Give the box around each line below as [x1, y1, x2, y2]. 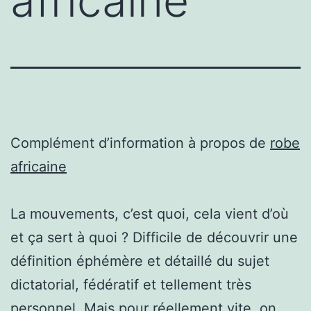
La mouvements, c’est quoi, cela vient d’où [10, 205, 289, 222]
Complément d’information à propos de [10, 134, 270, 151]
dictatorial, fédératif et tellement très [10, 276, 251, 293]
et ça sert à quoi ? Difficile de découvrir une [10, 228, 298, 246]
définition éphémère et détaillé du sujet [10, 252, 269, 269]
